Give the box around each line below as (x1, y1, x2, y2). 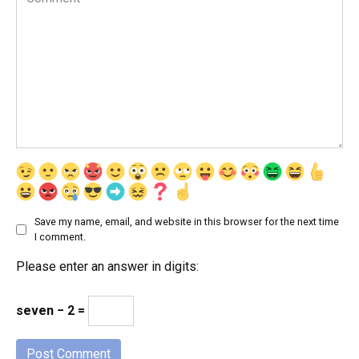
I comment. (34, 231, 86, 244)
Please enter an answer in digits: (16, 259, 199, 275)
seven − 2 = (16, 303, 88, 319)
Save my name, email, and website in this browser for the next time (34, 216, 339, 228)
